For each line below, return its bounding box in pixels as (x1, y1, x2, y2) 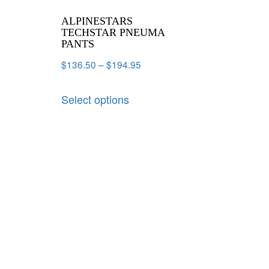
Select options (61, 91, 129, 107)
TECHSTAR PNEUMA (61, 26, 165, 38)
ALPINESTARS (61, 14, 133, 27)
